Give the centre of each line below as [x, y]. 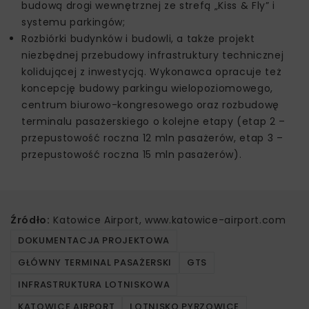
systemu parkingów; [73, 22]
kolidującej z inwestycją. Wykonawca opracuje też [152, 72]
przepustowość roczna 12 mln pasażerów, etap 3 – [152, 138]
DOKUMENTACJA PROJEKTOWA [94, 241]
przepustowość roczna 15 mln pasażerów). [132, 155]
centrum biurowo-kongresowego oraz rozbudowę [150, 105]
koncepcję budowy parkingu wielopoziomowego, [147, 89]
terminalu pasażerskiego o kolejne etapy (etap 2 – [153, 122]
